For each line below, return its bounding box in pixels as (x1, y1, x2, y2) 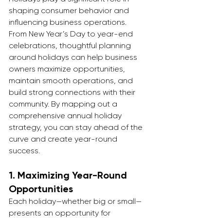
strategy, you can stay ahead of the (9, 123, 145, 132)
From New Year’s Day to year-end (9, 29, 135, 38)
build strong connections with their (9, 88, 137, 97)
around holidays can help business (9, 53, 139, 62)
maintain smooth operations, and (9, 76, 135, 85)
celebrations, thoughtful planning (9, 41, 133, 50)
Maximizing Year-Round (18, 169, 129, 181)
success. (9, 146, 40, 155)
